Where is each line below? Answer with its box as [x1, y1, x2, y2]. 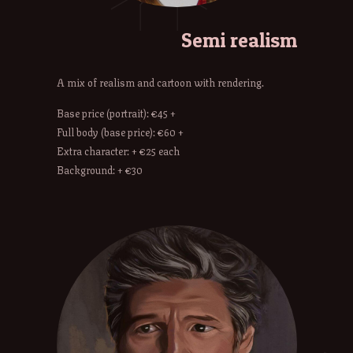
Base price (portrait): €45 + [56, 105, 176, 121]
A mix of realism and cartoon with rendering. [56, 74, 264, 91]
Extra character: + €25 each [56, 143, 180, 159]
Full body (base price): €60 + [56, 124, 184, 140]
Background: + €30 [56, 162, 143, 178]
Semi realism [180, 27, 297, 52]
